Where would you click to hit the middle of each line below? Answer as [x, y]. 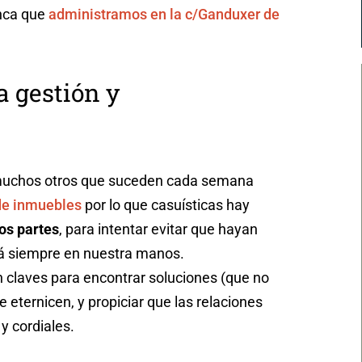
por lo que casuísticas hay [166, 204]
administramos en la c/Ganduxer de [162, 14]
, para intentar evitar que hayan [158, 229]
